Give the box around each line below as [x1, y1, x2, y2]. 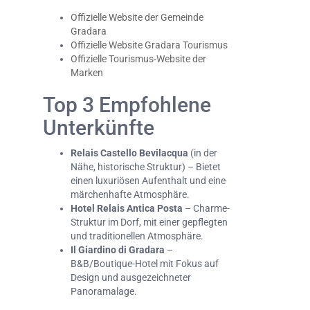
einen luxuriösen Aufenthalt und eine [71, 175, 226, 187]
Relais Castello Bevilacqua [71, 147, 188, 159]
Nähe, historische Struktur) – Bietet [71, 161, 221, 173]
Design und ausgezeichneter [71, 272, 191, 284]
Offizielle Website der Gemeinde [71, 12, 203, 24]
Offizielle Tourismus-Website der [71, 53, 206, 65]
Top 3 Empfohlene [43, 93, 211, 118]
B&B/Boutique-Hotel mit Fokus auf [71, 258, 219, 270]
